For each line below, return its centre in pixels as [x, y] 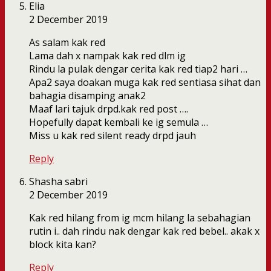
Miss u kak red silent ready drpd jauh [113, 136]
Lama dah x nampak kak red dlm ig [107, 56]
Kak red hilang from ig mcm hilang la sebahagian [140, 218]
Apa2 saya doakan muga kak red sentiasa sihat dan [145, 83]
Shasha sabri [58, 182]
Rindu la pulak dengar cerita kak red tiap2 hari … [138, 69]
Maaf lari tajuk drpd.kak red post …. [109, 109]
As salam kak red [67, 43]
